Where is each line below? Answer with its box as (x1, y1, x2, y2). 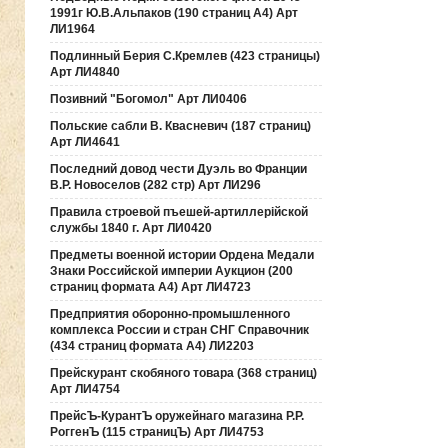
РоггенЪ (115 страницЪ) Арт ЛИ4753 (50, 425, 264, 439)
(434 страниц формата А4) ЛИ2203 (50, 339, 254, 353)
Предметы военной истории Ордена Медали (50, 248, 314, 262)
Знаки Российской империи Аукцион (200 (50, 264, 293, 278)
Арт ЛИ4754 (50, 382, 120, 396)
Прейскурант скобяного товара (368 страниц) (50, 366, 317, 380)
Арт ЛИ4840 (50, 65, 120, 79)
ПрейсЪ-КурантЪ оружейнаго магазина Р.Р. (50, 409, 304, 423)
